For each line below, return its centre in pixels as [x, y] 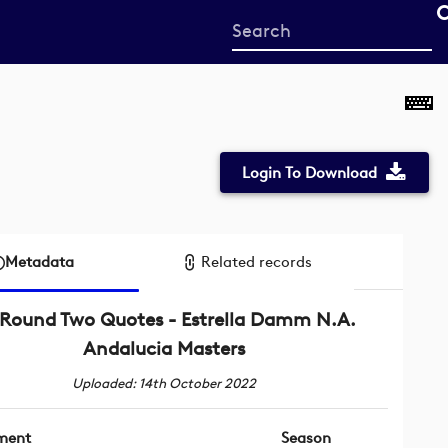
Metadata [39, 261]
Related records [256, 261]
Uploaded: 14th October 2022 [163, 382]
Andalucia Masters [163, 348]
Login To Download [309, 172]
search [257, 72]
